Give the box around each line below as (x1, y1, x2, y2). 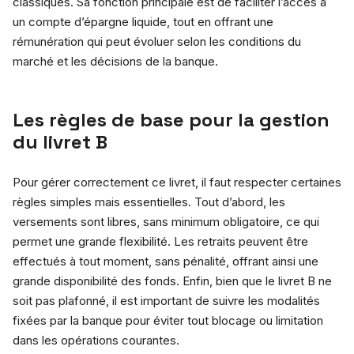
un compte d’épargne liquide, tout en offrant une (13, 13, 273, 29)
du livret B (13, 129, 107, 154)
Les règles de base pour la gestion (13, 107, 330, 132)
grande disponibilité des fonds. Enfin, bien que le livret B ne (13, 273, 332, 288)
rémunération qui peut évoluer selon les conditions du (13, 33, 301, 49)
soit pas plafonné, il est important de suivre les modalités (13, 292, 320, 308)
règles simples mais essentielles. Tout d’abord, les (13, 194, 285, 209)
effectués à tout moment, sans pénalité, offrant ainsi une (13, 253, 318, 269)
